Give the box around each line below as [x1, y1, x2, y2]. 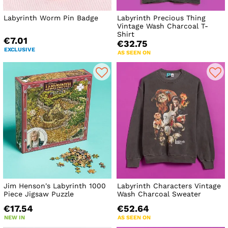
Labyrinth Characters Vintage [117, 181, 221, 190]
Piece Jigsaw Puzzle [4, 189, 74, 198]
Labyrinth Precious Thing [117, 14, 206, 22]
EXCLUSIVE [4, 46, 35, 53]
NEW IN [4, 214, 25, 221]
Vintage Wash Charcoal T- [117, 22, 209, 31]
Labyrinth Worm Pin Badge [4, 14, 98, 22]
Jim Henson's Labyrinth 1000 [4, 181, 106, 190]
